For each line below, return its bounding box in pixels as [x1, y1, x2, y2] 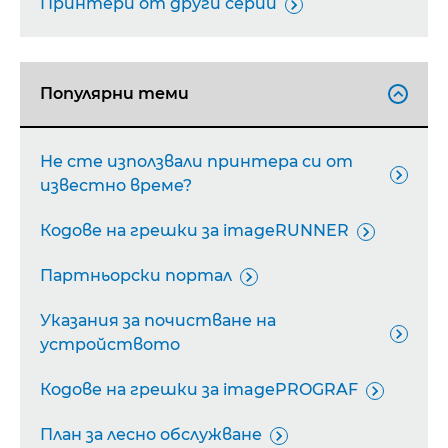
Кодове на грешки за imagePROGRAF [40, 380, 358, 399]
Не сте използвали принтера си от [40, 152, 353, 171]
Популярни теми [40, 84, 189, 103]
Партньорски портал [40, 266, 232, 285]
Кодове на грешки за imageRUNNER [40, 221, 349, 240]
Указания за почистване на [40, 311, 276, 330]
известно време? [40, 176, 192, 195]
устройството [40, 335, 180, 354]
